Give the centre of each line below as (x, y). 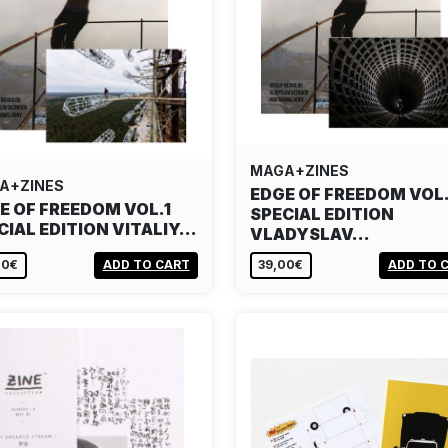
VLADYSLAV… (310, 233)
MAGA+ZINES (299, 170)
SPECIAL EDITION (322, 213)
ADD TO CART (146, 265)
